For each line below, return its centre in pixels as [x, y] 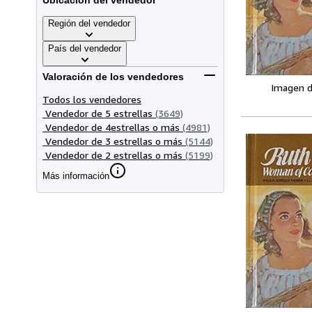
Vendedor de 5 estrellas [99, 113]
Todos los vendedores [92, 99]
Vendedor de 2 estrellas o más [114, 155]
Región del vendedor [89, 23]
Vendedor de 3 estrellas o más [114, 141]
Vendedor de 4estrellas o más [112, 127]
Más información [76, 175]
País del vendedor [85, 48]
